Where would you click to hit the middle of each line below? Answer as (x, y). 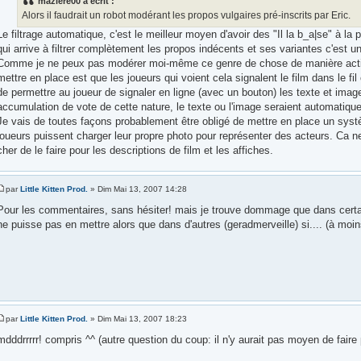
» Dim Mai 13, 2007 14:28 (137, 189)
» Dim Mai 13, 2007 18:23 (137, 319)
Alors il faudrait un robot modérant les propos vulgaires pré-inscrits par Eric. (186, 15)
